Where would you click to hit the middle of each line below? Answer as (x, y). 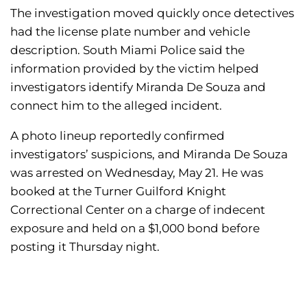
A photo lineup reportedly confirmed (118, 135)
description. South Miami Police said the (127, 50)
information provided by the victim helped (135, 68)
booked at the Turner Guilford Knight (118, 191)
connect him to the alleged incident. (116, 105)
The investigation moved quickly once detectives (152, 13)
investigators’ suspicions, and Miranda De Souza (149, 154)
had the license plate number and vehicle (130, 31)
